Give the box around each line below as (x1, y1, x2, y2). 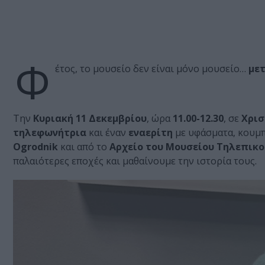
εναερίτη (128, 126, 173, 140)
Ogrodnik (13, 140, 58, 154)
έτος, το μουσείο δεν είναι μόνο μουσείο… (55, 62, 248, 76)
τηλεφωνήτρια (13, 126, 86, 140)
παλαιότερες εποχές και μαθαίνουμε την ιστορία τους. (13, 154, 257, 168)
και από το (58, 140, 109, 154)
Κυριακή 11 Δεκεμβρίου (31, 112, 147, 125)
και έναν (86, 126, 128, 140)
